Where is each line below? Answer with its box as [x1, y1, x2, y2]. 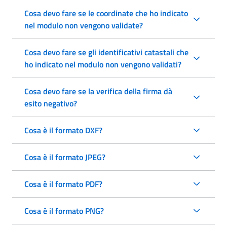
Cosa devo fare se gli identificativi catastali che [24, 46, 188, 58]
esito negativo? [24, 97, 77, 109]
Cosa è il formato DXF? [24, 124, 102, 136]
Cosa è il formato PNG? [24, 204, 104, 217]
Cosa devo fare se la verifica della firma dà [24, 85, 172, 97]
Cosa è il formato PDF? [24, 177, 102, 190]
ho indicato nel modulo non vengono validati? [24, 58, 181, 70]
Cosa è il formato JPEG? [24, 150, 105, 163]
